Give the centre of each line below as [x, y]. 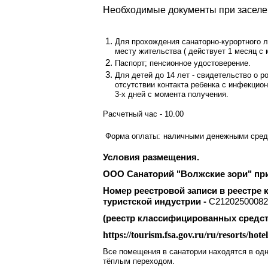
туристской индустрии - [156, 202]
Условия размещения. [151, 157]
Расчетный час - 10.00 [143, 114]
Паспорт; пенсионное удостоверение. [183, 63]
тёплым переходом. [139, 261]
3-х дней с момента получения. [172, 94]
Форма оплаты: [133, 136]
